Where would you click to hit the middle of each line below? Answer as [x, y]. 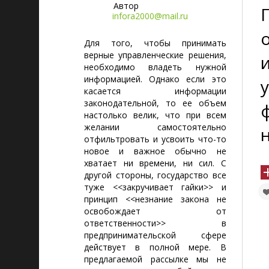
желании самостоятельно [155, 127]
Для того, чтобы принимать [155, 43]
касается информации [155, 91]
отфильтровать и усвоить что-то [155, 139]
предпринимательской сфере [155, 235]
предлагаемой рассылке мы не [155, 259]
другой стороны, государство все [155, 175]
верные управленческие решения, [155, 55]
